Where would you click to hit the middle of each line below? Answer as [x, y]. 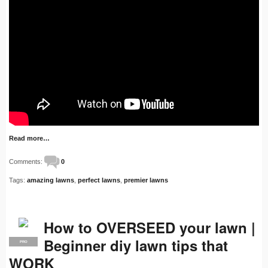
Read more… [29, 138]
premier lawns [146, 180]
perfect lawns [99, 180]
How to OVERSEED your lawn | [150, 228]
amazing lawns [51, 180]
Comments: [27, 162]
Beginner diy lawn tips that [136, 246]
